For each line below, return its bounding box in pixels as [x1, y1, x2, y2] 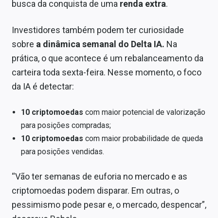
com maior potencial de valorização [83, 108, 206, 117]
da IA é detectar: [12, 81, 74, 92]
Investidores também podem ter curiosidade [12, 25, 184, 36]
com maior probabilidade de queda [83, 134, 203, 144]
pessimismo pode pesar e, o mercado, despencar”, [12, 199, 206, 210]
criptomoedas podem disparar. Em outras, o [12, 185, 179, 196]
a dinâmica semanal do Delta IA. [36, 39, 164, 50]
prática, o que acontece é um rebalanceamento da [12, 53, 203, 64]
